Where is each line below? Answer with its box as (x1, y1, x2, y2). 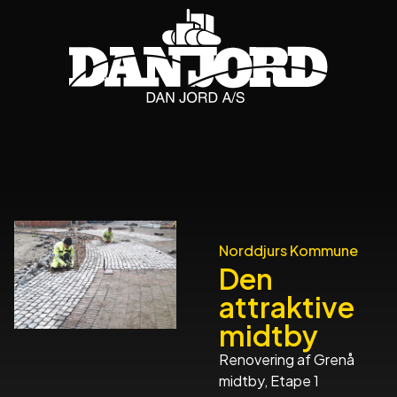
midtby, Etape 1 (219, 370, 320, 390)
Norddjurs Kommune (219, 240, 359, 260)
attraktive (219, 288, 355, 324)
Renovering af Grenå (219, 349, 355, 369)
